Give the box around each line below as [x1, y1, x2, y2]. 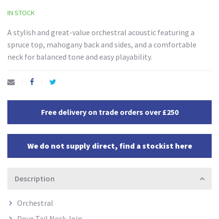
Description [15, 174, 55, 184]
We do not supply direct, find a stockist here [27, 141, 192, 151]
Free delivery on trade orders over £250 [41, 107, 178, 117]
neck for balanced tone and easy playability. [7, 52, 152, 62]
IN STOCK [7, 8, 35, 18]
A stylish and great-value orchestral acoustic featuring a [7, 27, 195, 38]
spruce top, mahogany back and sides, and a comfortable [7, 40, 197, 50]
